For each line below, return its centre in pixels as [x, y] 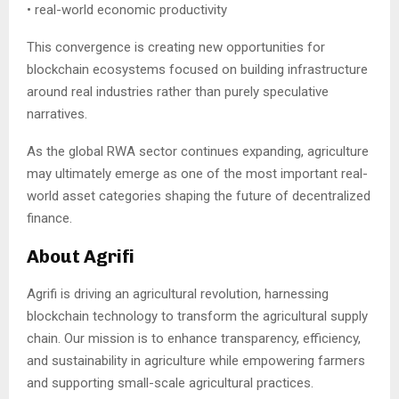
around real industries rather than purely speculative [178, 91]
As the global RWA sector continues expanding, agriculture [198, 151]
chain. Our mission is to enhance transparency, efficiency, [194, 338]
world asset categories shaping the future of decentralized [199, 195]
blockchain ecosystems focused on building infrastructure [197, 69]
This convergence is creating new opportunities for [176, 47]
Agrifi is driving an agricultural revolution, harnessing [178, 293]
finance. [49, 218]
